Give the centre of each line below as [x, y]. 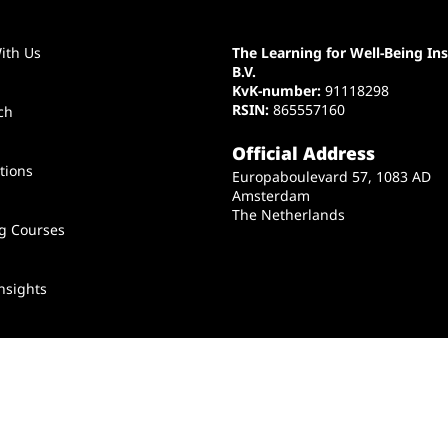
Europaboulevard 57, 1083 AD [332, 176]
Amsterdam [271, 195]
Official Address [304, 152]
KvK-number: [279, 91]
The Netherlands [289, 214]
